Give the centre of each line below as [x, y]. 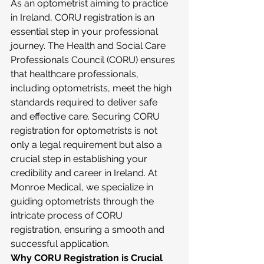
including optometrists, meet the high [92, 88]
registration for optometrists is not [85, 131]
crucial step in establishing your [80, 159]
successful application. [60, 244]
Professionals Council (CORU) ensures [94, 60]
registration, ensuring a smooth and [89, 230]
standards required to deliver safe [85, 102]
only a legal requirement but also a [88, 145]
